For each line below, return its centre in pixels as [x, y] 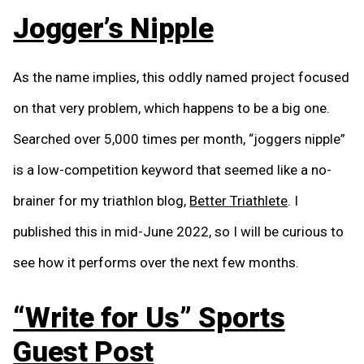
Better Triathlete [239, 200]
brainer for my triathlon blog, [102, 200]
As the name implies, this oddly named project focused [182, 77]
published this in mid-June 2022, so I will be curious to [179, 231]
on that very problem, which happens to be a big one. [172, 108]
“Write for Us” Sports [149, 319]
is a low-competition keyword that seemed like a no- [173, 169]
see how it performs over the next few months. [156, 262]
